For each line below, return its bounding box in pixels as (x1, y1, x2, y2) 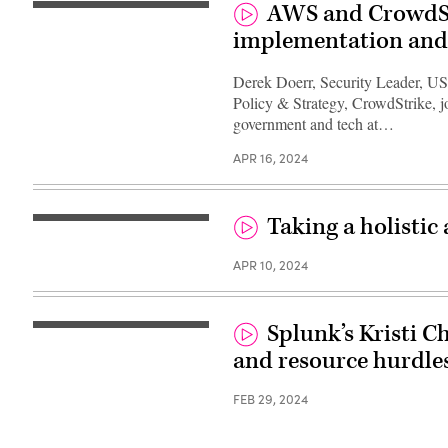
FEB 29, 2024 (233, 389, 309, 408)
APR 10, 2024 (233, 255, 309, 274)
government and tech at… (233, 112, 395, 134)
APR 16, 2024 (233, 148, 309, 167)
